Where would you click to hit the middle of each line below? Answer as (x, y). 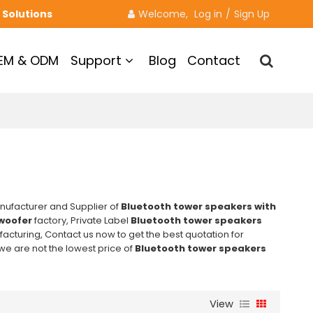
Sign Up (252, 14)
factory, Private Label (81, 220)
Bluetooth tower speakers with (198, 206)
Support (96, 60)
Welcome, (165, 14)
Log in (209, 14)
